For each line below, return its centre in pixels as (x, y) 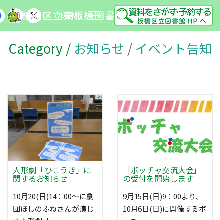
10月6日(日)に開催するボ (165, 208)
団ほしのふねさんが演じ (53, 208)
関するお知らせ (40, 178)
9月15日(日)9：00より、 (163, 196)
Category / (41, 48)
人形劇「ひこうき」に (52, 170)
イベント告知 (173, 48)
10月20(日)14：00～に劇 (53, 196)
